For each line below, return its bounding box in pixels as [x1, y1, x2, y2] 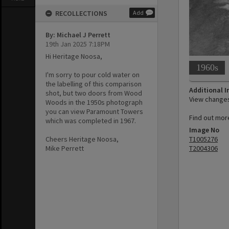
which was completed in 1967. [45, 116, 136, 125]
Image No [189, 125, 219, 134]
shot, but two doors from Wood [45, 88, 142, 98]
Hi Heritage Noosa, [45, 52, 102, 61]
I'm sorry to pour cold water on [45, 70, 140, 79]
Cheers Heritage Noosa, [45, 134, 119, 144]
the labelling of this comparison [45, 79, 142, 88]
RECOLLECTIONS [55, 9, 107, 18]
